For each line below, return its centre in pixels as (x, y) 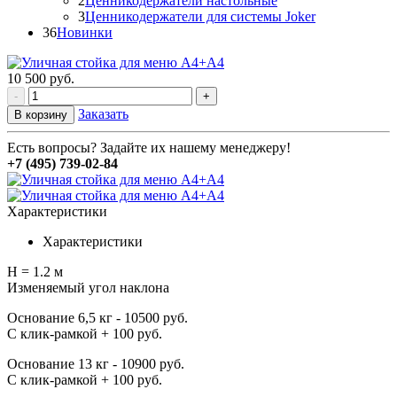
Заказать (103, 113)
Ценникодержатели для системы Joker (200, 16)
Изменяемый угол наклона (88, 287)
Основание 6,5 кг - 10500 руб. (97, 317)
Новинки (85, 32)
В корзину (41, 114)
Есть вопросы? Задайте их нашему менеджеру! (149, 147)
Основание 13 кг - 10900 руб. (96, 363)
